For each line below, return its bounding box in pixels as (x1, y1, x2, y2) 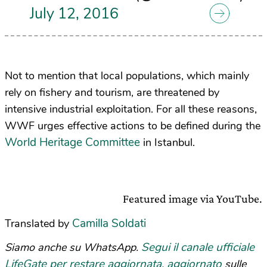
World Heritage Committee (5, 134, 140, 150)
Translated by (5, 216, 69, 231)
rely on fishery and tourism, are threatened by (5, 85, 219, 100)
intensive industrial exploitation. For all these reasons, (5, 101, 257, 116)
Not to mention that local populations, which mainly (5, 68, 249, 83)
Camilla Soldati (69, 215, 146, 231)
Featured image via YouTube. (123, 191, 262, 205)
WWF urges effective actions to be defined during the (5, 118, 260, 133)
